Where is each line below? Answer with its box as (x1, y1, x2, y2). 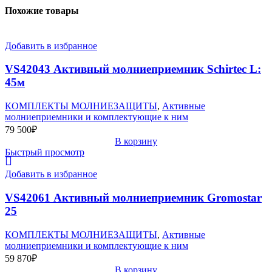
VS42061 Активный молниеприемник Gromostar (5, 191, 262, 204)
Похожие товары (5, 5, 79, 16)
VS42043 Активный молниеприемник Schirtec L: (5, 63, 261, 76)
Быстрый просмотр (5, 147, 84, 158)
